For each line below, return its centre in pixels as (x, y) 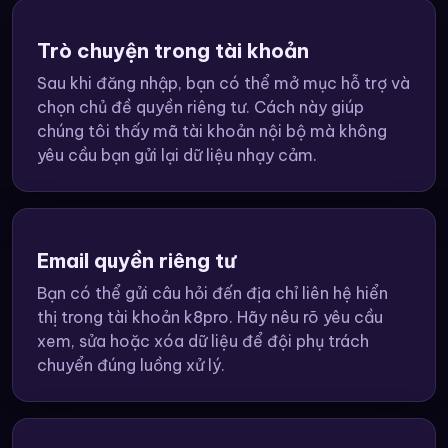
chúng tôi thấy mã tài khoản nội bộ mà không (212, 131)
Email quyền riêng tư (136, 261)
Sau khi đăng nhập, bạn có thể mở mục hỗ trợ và (223, 83)
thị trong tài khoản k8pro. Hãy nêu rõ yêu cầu (210, 317)
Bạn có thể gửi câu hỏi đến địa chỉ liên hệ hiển (212, 293)
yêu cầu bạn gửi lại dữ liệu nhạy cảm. (177, 155)
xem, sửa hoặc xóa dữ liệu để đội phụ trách (203, 341)
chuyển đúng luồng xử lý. (131, 365)
